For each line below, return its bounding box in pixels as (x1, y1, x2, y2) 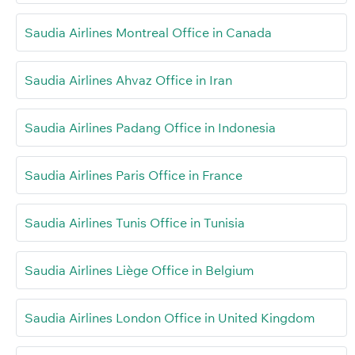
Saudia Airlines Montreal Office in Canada (25, 24, 272, 40)
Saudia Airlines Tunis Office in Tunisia (25, 214, 245, 231)
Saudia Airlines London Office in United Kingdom (25, 309, 315, 326)
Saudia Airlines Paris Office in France (25, 166, 242, 183)
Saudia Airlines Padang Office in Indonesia (25, 119, 276, 136)
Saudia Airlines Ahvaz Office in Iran (25, 71, 232, 88)
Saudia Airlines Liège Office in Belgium (25, 261, 254, 278)
